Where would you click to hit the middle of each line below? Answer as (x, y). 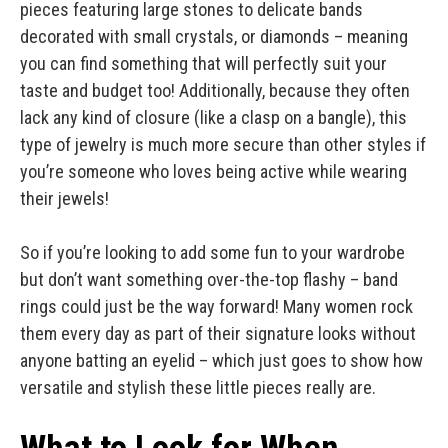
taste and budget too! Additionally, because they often (215, 91)
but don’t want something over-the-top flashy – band (209, 280)
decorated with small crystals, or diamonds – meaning (214, 37)
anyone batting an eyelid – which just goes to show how (221, 361)
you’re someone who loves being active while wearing (213, 172)
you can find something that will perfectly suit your (203, 64)
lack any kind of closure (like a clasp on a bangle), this (213, 118)
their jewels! (66, 199)
